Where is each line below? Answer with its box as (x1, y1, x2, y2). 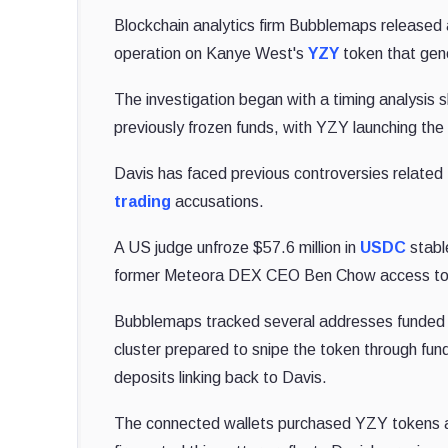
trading (114, 192, 171, 210)
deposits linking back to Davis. (114, 368, 327, 386)
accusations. (171, 192, 264, 210)
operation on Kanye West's (114, 44, 308, 62)
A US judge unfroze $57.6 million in (114, 238, 360, 256)
